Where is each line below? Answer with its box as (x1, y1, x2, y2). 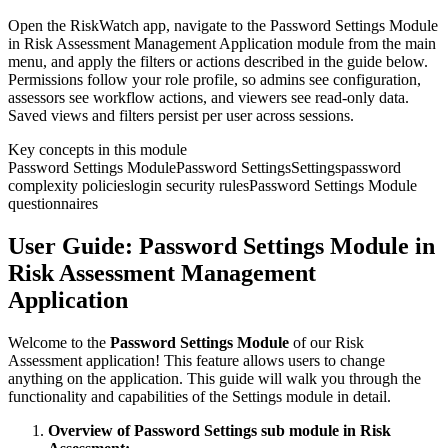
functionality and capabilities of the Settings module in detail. (8, 387, 391, 405)
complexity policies (8, 177, 130, 195)
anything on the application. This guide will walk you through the (8, 369, 421, 387)
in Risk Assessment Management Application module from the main (8, 35, 436, 53)
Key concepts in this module (8, 141, 187, 159)
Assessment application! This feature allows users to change (8, 351, 385, 369)
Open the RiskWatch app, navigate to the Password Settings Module (8, 17, 438, 35)
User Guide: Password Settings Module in (8, 233, 435, 259)
